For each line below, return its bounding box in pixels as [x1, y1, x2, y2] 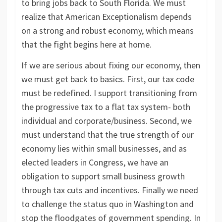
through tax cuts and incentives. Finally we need [21, 184, 198, 196]
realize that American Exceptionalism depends [21, 11, 192, 23]
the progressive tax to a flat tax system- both [21, 101, 190, 113]
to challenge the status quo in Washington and [21, 198, 194, 210]
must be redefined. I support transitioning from [21, 87, 197, 99]
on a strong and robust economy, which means [21, 25, 194, 37]
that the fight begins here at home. [21, 39, 152, 51]
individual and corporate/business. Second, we [21, 115, 192, 127]
